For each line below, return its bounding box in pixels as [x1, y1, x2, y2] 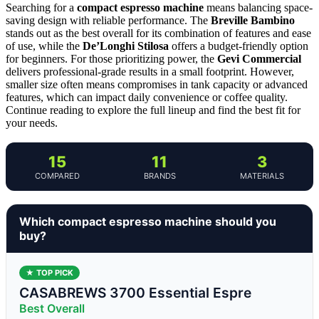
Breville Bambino [211, 14, 295, 26]
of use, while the [6, 39, 83, 52]
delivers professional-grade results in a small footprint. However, [6, 65, 294, 78]
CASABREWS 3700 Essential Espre [19, 283, 251, 301]
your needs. [6, 116, 58, 129]
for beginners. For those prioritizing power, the [6, 52, 217, 65]
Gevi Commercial [217, 52, 301, 65]
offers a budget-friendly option [169, 39, 308, 52]
